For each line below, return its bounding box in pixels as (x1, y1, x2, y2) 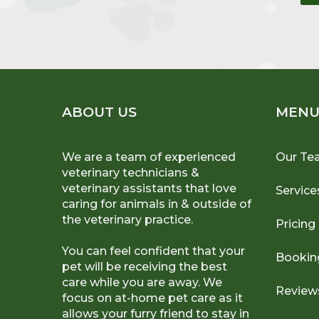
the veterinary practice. (62, 212, 193, 226)
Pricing (276, 216, 316, 231)
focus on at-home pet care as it (62, 291, 243, 305)
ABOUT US (62, 103, 137, 120)
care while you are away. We (62, 275, 222, 289)
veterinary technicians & (62, 165, 199, 179)
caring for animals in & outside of (62, 197, 251, 211)
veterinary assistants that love (62, 181, 236, 195)
